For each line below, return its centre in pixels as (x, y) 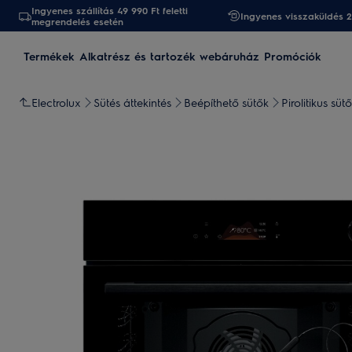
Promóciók (293, 56)
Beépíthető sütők (226, 102)
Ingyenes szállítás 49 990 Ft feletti (110, 10)
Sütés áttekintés (132, 102)
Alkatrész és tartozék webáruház (169, 56)
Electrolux (56, 102)
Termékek (49, 56)
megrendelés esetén (77, 21)
